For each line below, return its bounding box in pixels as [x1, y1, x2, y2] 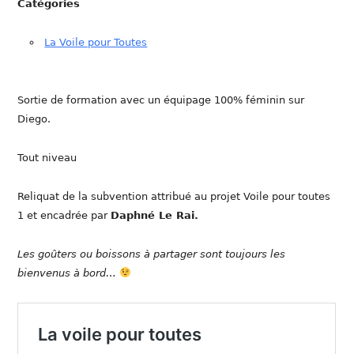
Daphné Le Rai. [111, 209, 199, 221]
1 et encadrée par [17, 209, 111, 221]
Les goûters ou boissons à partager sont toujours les [17, 247, 286, 260]
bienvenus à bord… [17, 266, 120, 279]
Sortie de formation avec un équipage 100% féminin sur [17, 93, 305, 106]
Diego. [17, 112, 51, 125]
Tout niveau [17, 151, 77, 164]
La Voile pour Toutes [44, 36, 148, 48]
